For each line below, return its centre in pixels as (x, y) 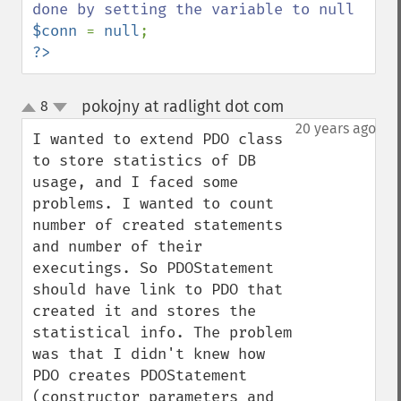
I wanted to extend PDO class (158, 139)
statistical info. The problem (162, 333)
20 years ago (336, 128)
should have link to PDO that (158, 290)
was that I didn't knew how (149, 354)
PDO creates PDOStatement (140, 375)
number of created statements (158, 225)
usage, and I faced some (135, 182)
